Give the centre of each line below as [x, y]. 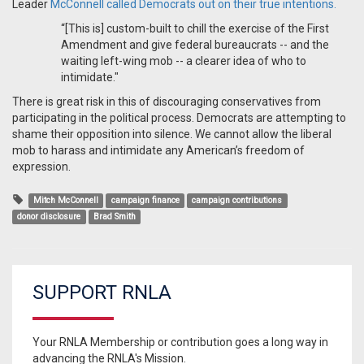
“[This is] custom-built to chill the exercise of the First [195, 29]
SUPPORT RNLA [102, 293]
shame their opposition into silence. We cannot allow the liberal [172, 134]
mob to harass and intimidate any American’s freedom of [158, 151]
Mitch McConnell [66, 201]
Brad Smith [114, 217]
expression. [43, 167]
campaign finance [145, 201]
